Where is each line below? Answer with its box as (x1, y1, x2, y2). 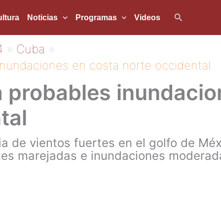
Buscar (174, 11, 203, 21)
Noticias (27, 13, 58, 22)
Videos (134, 13, 161, 22)
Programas (75, 13, 117, 22)
